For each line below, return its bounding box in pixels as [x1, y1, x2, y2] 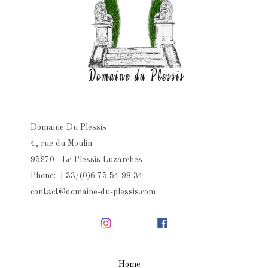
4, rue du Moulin [30, 139, 92, 148]
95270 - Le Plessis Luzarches [30, 155, 142, 164]
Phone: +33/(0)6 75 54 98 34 [30, 171, 143, 180]
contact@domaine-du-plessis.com [30, 187, 156, 196]
